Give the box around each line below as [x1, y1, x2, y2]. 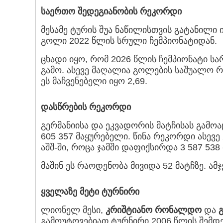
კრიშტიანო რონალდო [106, 205, 202, 216]
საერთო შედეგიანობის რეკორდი [41, 6, 182, 17]
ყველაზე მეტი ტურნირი [41, 187, 139, 197]
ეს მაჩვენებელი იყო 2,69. [41, 76, 147, 87]
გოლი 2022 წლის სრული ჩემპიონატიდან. [41, 36, 217, 46]
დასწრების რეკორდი [41, 102, 131, 112]
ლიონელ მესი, [41, 205, 106, 216]
